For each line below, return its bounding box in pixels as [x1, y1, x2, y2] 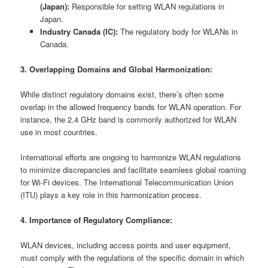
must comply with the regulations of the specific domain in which [20, 252, 245, 264]
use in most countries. [20, 126, 98, 138]
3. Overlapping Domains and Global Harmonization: [20, 63, 213, 75]
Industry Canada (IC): [39, 25, 118, 37]
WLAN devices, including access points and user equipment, [20, 239, 232, 251]
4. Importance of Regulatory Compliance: [20, 214, 173, 226]
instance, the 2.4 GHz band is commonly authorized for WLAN [20, 114, 237, 126]
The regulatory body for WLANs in [117, 25, 237, 37]
